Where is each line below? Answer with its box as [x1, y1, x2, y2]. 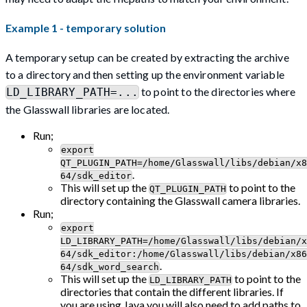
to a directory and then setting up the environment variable [5, 68, 284, 82]
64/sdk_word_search [60, 262, 159, 273]
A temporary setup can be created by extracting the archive [5, 51, 289, 64]
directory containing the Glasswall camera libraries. [60, 194, 300, 208]
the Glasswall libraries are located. [5, 103, 170, 116]
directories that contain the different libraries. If [60, 285, 284, 299]
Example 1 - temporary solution [5, 21, 166, 35]
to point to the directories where [138, 85, 295, 99]
